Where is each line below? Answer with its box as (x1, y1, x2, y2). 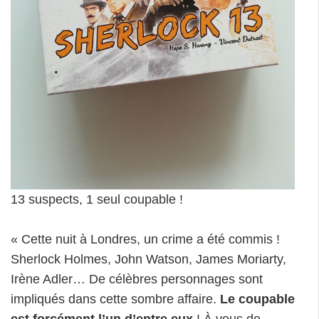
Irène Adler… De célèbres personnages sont (11, 272, 263, 287)
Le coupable (220, 292, 295, 307)
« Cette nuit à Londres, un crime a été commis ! (11, 232, 280, 247)
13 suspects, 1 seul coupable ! (11, 192, 183, 207)
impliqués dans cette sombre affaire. (11, 292, 220, 307)
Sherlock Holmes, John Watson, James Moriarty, (11, 252, 286, 267)
